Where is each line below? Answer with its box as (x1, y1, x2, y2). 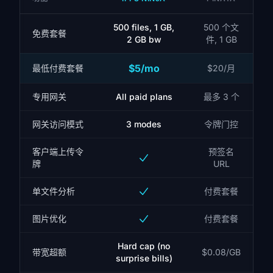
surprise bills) (115, 253, 172, 263)
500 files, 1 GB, (113, 22, 174, 32)
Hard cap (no (118, 241, 170, 251)
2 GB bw (126, 34, 161, 44)
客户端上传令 (32, 146, 83, 157)
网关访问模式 (32, 119, 83, 129)
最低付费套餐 (32, 63, 83, 73)
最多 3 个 (203, 91, 239, 102)
